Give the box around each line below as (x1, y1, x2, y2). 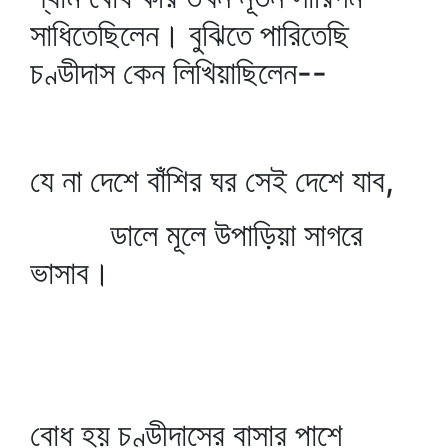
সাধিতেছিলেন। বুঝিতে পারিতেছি (30, 15, 349, 54)
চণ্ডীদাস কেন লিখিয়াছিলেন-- (30, 53, 327, 92)
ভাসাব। (30, 253, 111, 292)
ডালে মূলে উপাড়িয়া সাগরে (30, 215, 363, 254)
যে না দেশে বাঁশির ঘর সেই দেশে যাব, (30, 161, 394, 200)
